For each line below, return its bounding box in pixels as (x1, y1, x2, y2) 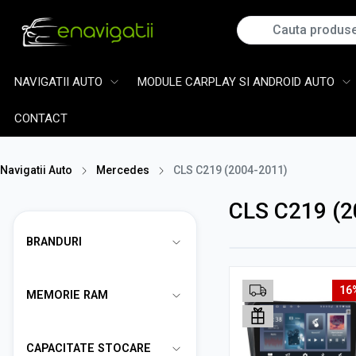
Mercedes (96, 164, 149, 176)
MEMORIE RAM (26, 288, 108, 302)
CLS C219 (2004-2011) (173, 164, 288, 176)
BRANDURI (26, 235, 82, 249)
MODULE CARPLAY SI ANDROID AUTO (137, 75, 335, 89)
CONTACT (14, 111, 68, 126)
